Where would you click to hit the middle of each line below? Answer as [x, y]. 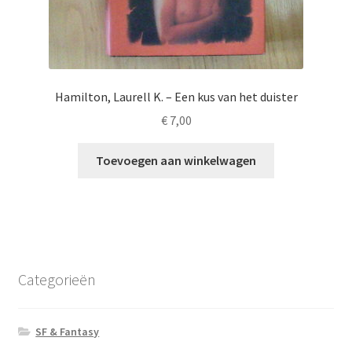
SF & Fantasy [68, 331]
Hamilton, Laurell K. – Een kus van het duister [176, 96]
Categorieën [57, 280]
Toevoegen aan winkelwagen [176, 161]
